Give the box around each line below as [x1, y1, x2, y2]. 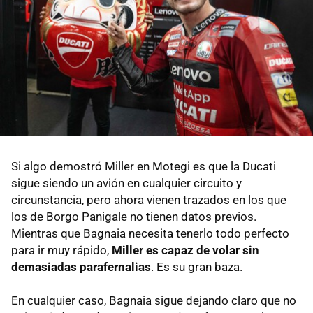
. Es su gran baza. [151, 259, 242, 274]
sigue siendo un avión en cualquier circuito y [11, 175, 242, 190]
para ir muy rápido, [11, 242, 112, 257]
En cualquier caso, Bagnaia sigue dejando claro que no [11, 293, 296, 307]
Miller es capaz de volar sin [112, 242, 259, 257]
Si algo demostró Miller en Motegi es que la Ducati [11, 159, 276, 173]
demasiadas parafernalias [11, 259, 151, 274]
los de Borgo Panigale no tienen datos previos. [11, 209, 256, 224]
